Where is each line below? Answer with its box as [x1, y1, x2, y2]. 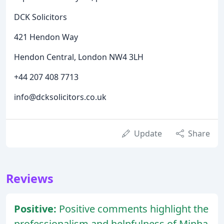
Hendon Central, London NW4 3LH [14, 51, 143, 63]
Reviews [6, 170, 53, 187]
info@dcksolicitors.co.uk [14, 91, 106, 103]
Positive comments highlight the [59, 202, 208, 216]
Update [134, 128, 162, 139]
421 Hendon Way [14, 31, 78, 43]
